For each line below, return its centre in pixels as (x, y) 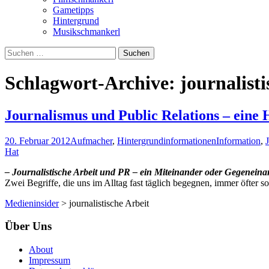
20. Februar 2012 (38, 141)
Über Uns (28, 226)
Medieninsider (32, 203)
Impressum (50, 260)
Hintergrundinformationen (167, 141)
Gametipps (73, 10)
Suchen (18, 51)
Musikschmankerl (86, 31)
